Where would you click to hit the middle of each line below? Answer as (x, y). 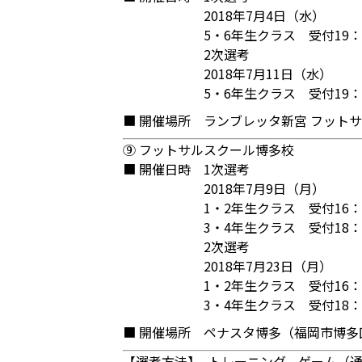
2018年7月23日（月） (268, 266)
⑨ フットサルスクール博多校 (208, 149)
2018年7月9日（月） (264, 188)
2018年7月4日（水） (264, 15)
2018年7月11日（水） (268, 74)
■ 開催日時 (157, 169)
